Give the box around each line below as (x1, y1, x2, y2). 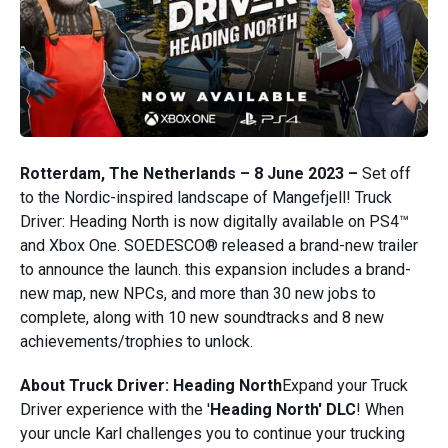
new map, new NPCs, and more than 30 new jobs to (20, 284, 376, 304)
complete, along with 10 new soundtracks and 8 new (20, 308, 384, 328)
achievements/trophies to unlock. (20, 332, 253, 352)
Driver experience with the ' (20, 400, 210, 420)
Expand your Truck (282, 376, 408, 396)
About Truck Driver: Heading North (20, 376, 282, 396)
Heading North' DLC (210, 400, 356, 420)
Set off (362, 164, 411, 184)
